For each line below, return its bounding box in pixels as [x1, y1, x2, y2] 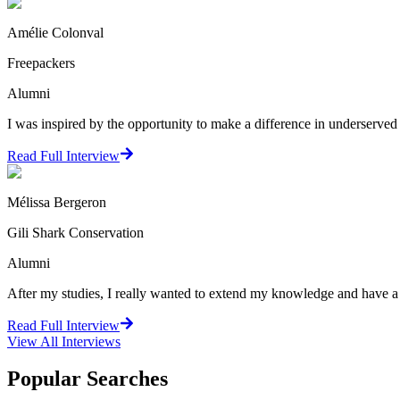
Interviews [62, 333, 121, 349]
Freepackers [7, 54, 75, 71]
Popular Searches [7, 367, 168, 391]
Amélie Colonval [7, 24, 104, 40]
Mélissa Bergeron [7, 194, 106, 210]
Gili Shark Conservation [7, 224, 144, 240]
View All [7, 333, 62, 349]
